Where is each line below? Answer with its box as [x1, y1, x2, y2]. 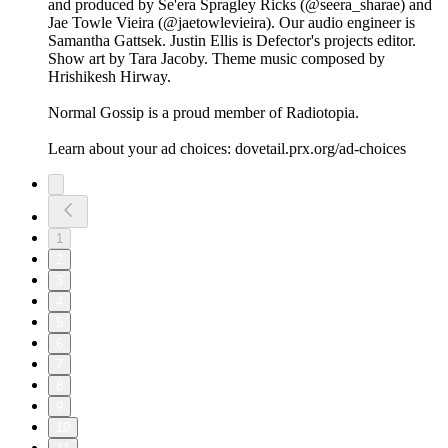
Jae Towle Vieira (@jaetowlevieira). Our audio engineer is [48, 14, 415, 32]
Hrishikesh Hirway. [48, 68, 171, 86]
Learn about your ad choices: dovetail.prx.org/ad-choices [48, 140, 406, 158]
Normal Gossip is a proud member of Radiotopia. [48, 104, 359, 122]
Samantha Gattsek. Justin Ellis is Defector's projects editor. [48, 32, 416, 50]
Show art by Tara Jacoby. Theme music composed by [48, 50, 385, 68]
